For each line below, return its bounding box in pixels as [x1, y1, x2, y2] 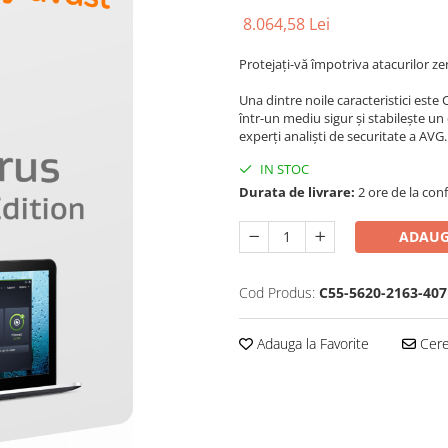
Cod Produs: [239, 283, 315, 303]
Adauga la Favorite [253, 334, 369, 354]
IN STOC [257, 160, 309, 179]
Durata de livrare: [239, 183, 355, 202]
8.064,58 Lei [243, 13, 330, 36]
